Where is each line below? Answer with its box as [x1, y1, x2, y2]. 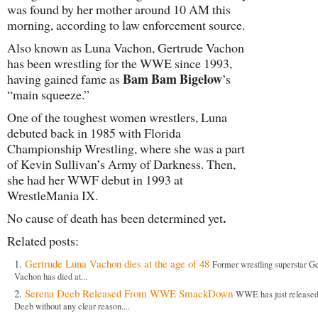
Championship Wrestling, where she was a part [7, 140, 245, 157]
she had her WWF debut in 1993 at [7, 171, 183, 188]
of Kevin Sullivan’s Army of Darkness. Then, [7, 155, 236, 172]
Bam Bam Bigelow [123, 70, 222, 88]
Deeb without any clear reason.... [14, 300, 130, 314]
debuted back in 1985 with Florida [7, 124, 181, 141]
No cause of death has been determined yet [7, 209, 223, 226]
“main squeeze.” [7, 86, 89, 103]
